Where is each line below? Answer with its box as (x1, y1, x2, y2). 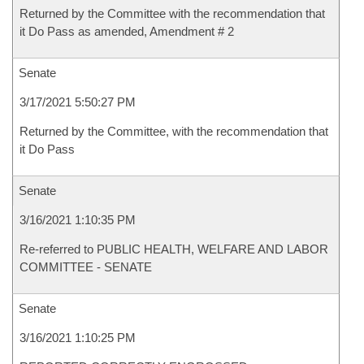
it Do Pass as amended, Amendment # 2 (19, 24, 234, 38)
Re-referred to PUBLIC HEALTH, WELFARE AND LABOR (19, 242, 328, 256)
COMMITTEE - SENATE (19, 260, 152, 274)
